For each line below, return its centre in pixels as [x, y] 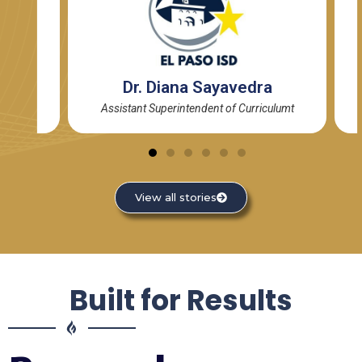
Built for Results [181, 300]
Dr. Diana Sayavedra [197, 87]
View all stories [176, 197]
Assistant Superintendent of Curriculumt [197, 108]
